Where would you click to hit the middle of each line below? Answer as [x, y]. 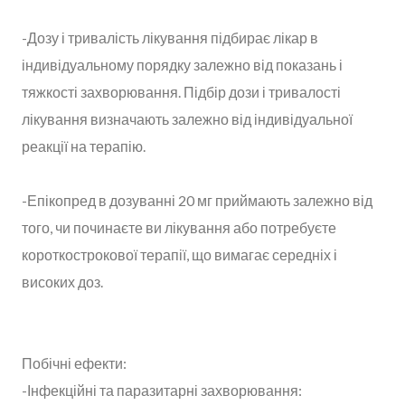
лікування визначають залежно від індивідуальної [187, 118]
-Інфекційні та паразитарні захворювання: [162, 390]
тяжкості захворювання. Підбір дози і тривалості [181, 91]
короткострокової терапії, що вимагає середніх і [179, 254]
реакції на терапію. [84, 146]
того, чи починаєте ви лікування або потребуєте [179, 227]
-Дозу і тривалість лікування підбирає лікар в [170, 37]
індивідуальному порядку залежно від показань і [182, 64]
